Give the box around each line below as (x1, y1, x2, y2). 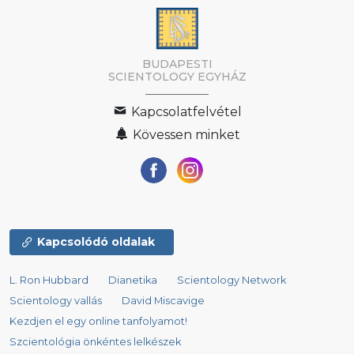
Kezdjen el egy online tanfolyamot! (9, 315, 187, 328)
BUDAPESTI (141, 57, 213, 72)
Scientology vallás (9, 295, 102, 307)
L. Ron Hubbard (9, 274, 88, 287)
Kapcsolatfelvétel (127, 104, 242, 120)
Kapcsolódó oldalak (37, 235, 155, 250)
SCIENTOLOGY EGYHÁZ (107, 70, 247, 85)
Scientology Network (177, 274, 287, 287)
